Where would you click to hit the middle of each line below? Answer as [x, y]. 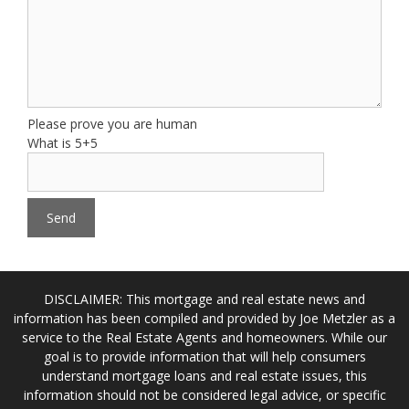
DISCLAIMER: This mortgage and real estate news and [204, 299]
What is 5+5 [63, 143]
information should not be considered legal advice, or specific [204, 395]
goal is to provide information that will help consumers [204, 357]
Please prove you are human [112, 124]
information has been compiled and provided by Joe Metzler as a [204, 318]
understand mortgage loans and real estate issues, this [204, 376]
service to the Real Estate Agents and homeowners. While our [204, 337]
